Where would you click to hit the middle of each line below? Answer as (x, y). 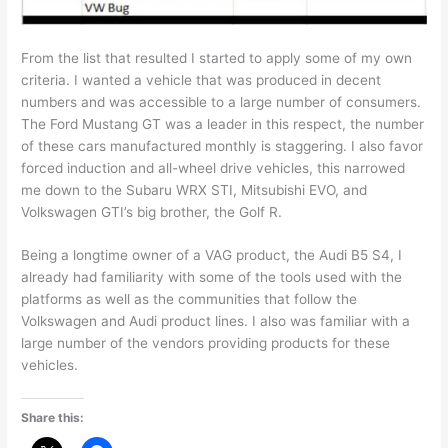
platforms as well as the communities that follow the (189, 299)
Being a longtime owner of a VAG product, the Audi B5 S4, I (212, 255)
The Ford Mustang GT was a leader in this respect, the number (223, 123)
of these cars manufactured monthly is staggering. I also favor (222, 145)
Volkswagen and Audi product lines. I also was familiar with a (216, 321)
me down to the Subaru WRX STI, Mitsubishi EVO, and (194, 189)
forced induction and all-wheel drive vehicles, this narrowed (213, 167)
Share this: (53, 418)
